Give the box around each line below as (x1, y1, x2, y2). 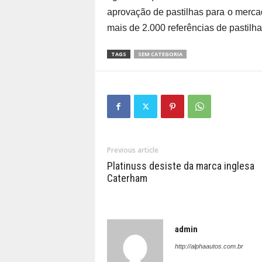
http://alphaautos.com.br (174, 243, 243, 250)
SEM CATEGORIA (137, 50, 182, 58)
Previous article (106, 145, 158, 155)
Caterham (106, 172, 147, 184)
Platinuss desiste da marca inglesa (106, 160, 254, 172)
